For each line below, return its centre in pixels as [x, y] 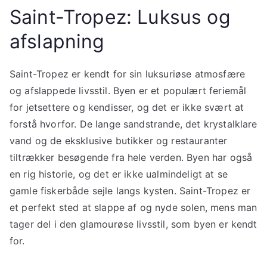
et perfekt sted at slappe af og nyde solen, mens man [133, 207]
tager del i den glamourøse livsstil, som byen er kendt [133, 224]
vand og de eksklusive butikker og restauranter [119, 140]
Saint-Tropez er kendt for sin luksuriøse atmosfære [128, 74]
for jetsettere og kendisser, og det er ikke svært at [127, 107]
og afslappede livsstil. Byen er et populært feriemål [128, 90]
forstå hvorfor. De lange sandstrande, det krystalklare [133, 124]
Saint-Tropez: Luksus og [120, 17]
